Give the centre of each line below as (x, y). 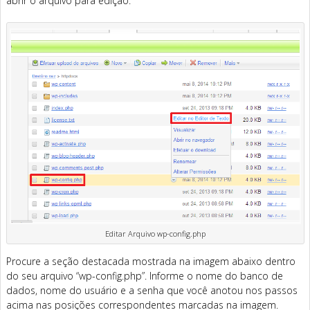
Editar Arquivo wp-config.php (156, 233)
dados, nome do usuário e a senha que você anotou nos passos (152, 290)
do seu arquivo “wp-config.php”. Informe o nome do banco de (145, 275)
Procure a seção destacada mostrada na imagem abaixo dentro (151, 261)
